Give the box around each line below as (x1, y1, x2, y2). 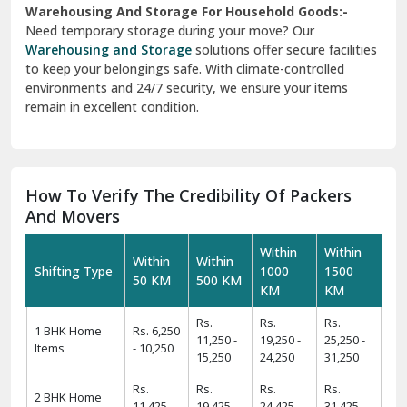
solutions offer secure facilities (195, 41, 377, 59)
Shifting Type (35, 263, 113, 281)
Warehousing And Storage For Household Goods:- (25, 3, 348, 21)
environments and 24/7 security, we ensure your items (25, 79, 348, 97)
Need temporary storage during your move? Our (25, 22, 314, 40)
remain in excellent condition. (25, 98, 199, 116)
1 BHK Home (35, 323, 102, 340)
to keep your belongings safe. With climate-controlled (25, 60, 344, 78)
